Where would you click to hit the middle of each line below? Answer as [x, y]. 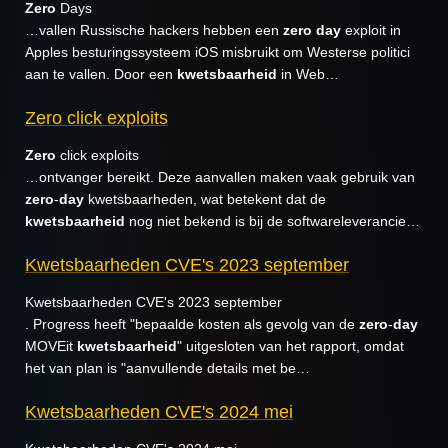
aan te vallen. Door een [101, 74]
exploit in [371, 30]
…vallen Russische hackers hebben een [154, 30]
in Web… [308, 74]
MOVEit [51, 346]
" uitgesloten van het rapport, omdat [290, 346]
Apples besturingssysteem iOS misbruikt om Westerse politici [217, 52]
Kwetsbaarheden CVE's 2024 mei [159, 411]
